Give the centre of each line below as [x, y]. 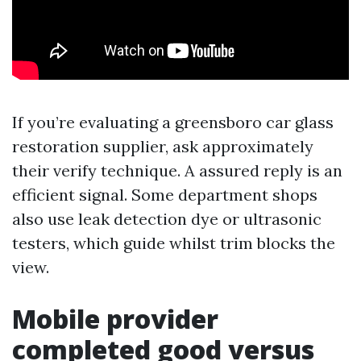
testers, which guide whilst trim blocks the [174, 243]
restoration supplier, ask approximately [163, 146]
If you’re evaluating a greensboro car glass [173, 122]
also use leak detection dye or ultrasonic [167, 219]
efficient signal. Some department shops [165, 195]
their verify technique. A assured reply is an [177, 170]
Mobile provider [115, 319]
